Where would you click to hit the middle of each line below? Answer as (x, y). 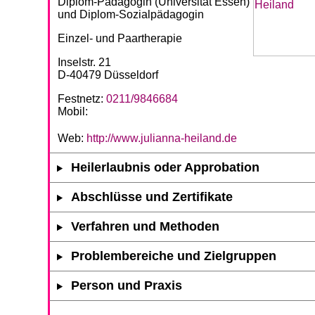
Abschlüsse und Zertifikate (152, 197)
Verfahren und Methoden (146, 227)
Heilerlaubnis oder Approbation (166, 168)
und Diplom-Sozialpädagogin (131, 15)
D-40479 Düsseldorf (108, 75)
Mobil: (73, 112)
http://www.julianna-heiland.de (162, 139)
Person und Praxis (127, 286)
